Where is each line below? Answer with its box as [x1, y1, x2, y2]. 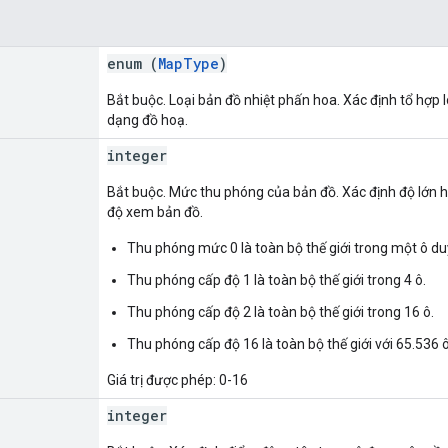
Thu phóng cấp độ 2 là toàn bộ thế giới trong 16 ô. [127, 303, 434, 320]
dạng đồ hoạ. [107, 111, 188, 128]
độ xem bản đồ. [107, 203, 203, 220]
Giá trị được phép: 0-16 [107, 371, 248, 388]
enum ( [107, 53, 158, 73]
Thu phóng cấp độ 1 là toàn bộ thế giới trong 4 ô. [127, 271, 426, 288]
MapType [158, 53, 219, 73]
